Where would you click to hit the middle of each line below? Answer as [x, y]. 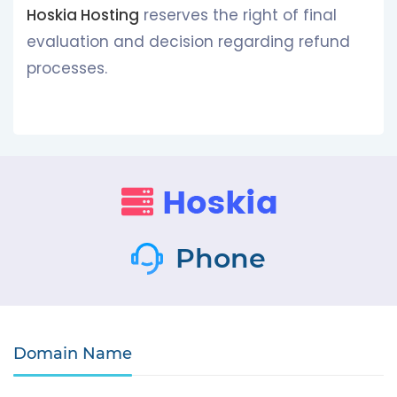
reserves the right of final [238, 15]
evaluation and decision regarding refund [188, 42]
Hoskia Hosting [83, 15]
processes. [67, 68]
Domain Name [73, 354]
